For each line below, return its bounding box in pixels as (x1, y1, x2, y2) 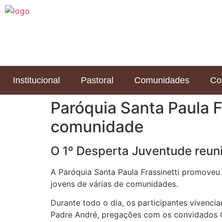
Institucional (13, 75, 60, 85)
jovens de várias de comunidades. (51, 178, 178, 189)
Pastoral (81, 75, 113, 85)
